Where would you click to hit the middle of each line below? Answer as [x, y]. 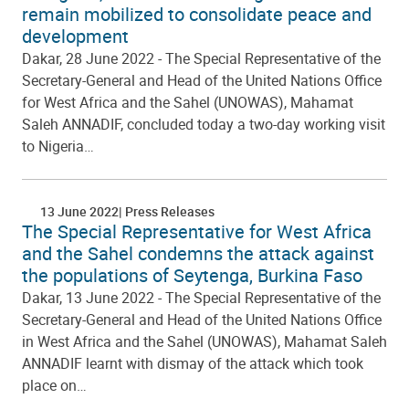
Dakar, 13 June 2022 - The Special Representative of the [201, 298]
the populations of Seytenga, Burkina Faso [192, 275]
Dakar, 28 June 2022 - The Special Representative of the [201, 58]
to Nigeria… [58, 146]
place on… [54, 385]
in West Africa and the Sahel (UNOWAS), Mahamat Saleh [204, 341]
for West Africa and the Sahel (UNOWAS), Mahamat [188, 102]
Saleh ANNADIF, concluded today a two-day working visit [204, 124]
